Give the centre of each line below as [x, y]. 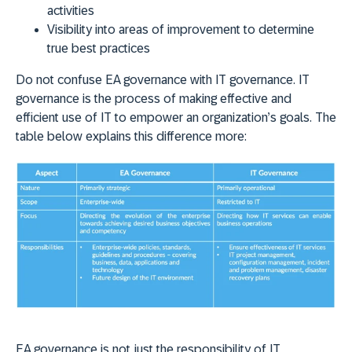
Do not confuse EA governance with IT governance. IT [163, 79]
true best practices [99, 48]
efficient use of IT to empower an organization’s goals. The [176, 117]
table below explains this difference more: [133, 136]
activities [71, 10]
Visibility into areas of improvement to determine [181, 29]
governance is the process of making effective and [154, 98]
